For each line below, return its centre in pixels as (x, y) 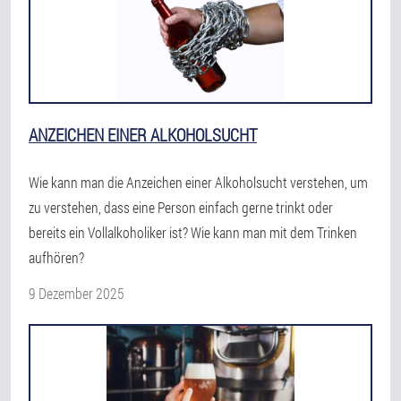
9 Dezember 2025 (77, 293)
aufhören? (56, 257)
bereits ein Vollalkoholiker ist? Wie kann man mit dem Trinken (193, 232)
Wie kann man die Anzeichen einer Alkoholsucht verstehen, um (198, 182)
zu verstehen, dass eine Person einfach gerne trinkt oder (181, 207)
